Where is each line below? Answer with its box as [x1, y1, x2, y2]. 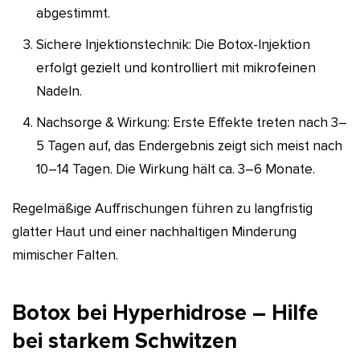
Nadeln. [36, 82, 82, 100]
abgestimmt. [36, 4, 110, 22]
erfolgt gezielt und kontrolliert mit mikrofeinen [36, 59, 316, 76]
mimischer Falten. [12, 246, 118, 264]
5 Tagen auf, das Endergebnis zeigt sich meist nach [36, 137, 342, 154]
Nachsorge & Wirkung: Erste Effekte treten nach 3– [36, 113, 347, 131]
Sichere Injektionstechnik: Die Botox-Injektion [36, 35, 310, 53]
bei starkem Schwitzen [12, 327, 237, 354]
